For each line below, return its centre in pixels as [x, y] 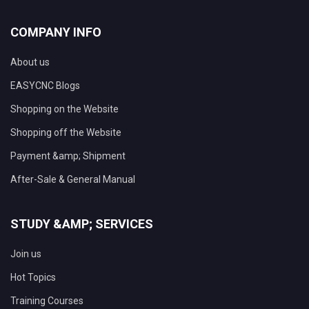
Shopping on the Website [64, 109]
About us [30, 62]
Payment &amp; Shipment [68, 156]
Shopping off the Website [66, 133]
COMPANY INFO [56, 32]
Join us [26, 254]
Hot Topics [33, 278]
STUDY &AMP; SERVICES [82, 224]
